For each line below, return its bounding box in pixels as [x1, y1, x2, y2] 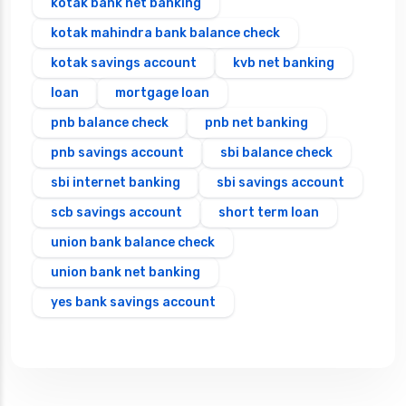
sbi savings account [217, 175, 344, 191]
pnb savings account [51, 145, 184, 161]
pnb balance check [51, 115, 169, 131]
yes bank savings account [51, 295, 216, 311]
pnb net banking [205, 115, 308, 131]
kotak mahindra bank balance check [51, 25, 280, 42]
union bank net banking [51, 265, 200, 281]
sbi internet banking [51, 175, 180, 191]
